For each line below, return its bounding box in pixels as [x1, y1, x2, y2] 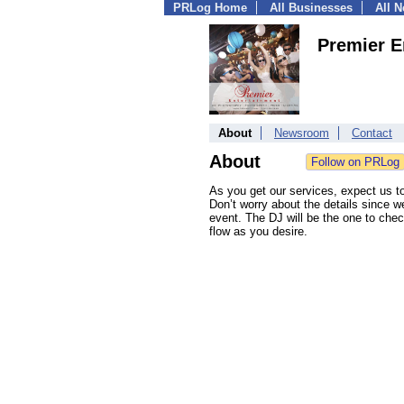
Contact [352, 126, 392, 140]
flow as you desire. [209, 225, 308, 238]
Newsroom [274, 126, 329, 140]
